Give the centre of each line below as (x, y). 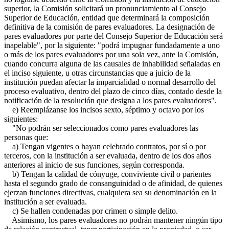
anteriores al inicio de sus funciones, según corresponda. (94, 165)
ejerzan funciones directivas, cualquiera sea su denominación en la (110, 192)
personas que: (26, 137)
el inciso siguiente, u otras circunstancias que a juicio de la (97, 73)
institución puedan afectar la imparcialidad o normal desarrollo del (110, 82)
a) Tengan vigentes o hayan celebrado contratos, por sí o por (105, 146)
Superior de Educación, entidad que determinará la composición (107, 18)
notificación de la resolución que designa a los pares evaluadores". (110, 100)
